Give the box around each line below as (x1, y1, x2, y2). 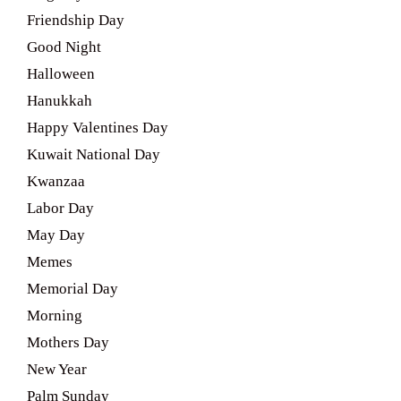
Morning (27, 307, 82, 325)
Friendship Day (27, 12, 124, 30)
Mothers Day (27, 334, 109, 352)
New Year (27, 361, 87, 379)
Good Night (27, 38, 101, 56)
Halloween (27, 65, 95, 83)
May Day (27, 226, 85, 244)
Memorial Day (27, 280, 118, 298)
